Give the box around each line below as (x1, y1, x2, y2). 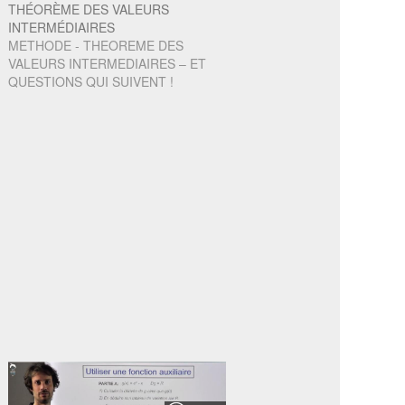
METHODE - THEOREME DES (8, 36, 184, 55)
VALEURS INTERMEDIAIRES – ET (8, 54, 207, 73)
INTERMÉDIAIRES (8, 18, 116, 37)
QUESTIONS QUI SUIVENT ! (8, 72, 174, 91)
